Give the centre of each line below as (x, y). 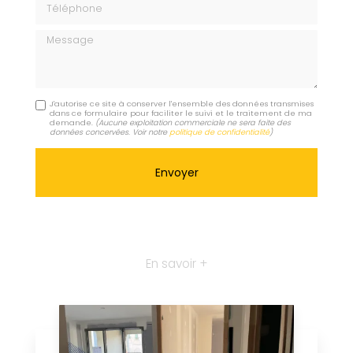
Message (61, 37)
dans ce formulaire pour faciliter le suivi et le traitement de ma (181, 113)
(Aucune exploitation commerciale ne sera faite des (193, 123)
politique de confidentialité (220, 132)
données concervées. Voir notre (110, 132)
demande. (73, 123)
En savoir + (176, 264)
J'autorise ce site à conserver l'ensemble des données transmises (182, 104)
